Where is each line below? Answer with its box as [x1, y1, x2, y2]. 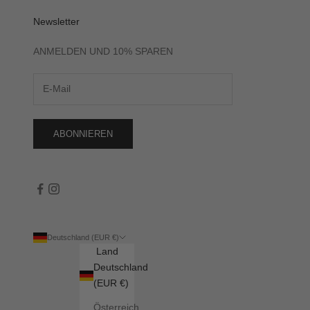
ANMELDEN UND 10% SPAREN [33, 45, 173, 57]
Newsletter [33, 15, 80, 27]
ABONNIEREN [53, 128, 113, 139]
